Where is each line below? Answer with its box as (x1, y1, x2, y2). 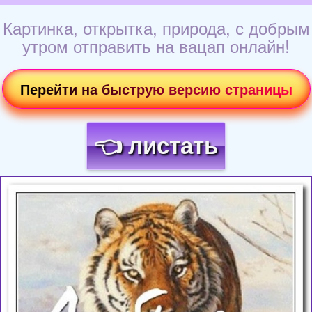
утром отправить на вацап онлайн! (22, 33, 290, 58)
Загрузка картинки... (77, 175, 235, 199)
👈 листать (94, 133, 218, 159)
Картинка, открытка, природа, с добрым (2, 15, 310, 40)
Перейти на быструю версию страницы (19, 79, 292, 100)
